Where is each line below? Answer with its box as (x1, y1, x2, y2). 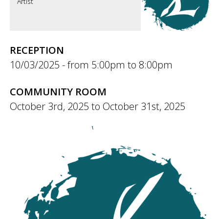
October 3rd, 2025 (10, 100, 89, 113)
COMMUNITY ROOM (10, 85, 107, 98)
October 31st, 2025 (103, 100, 185, 113)
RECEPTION (10, 44, 64, 57)
